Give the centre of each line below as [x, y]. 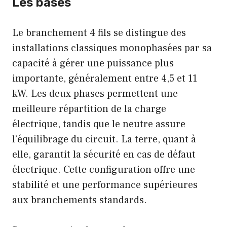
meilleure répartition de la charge [89, 109]
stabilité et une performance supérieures [105, 185]
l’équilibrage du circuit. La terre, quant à [104, 139]
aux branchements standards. [80, 200]
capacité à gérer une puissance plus [93, 63]
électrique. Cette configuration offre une [104, 169]
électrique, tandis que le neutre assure [99, 124]
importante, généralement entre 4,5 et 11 [105, 78]
